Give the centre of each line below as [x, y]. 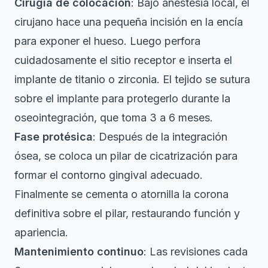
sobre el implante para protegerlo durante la [122, 99]
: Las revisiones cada [196, 252]
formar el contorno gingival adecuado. [109, 175]
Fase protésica [54, 137]
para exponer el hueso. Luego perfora [107, 41]
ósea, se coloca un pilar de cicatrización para [126, 156]
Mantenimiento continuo [79, 252]
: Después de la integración [160, 137]
